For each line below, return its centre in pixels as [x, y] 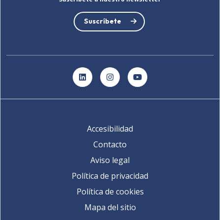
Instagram [128, 80]
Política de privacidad [110, 176]
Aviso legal [110, 160]
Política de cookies [110, 191]
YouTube [154, 80]
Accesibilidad [110, 128]
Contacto [110, 144]
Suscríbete [102, 21]
